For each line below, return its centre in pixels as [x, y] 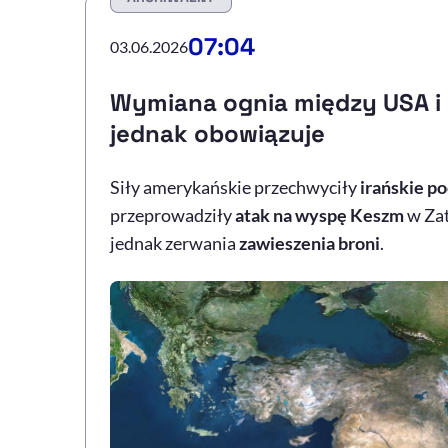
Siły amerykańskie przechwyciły [234, 187]
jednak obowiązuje [217, 134]
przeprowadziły [172, 215]
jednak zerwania [174, 243]
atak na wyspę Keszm [319, 215]
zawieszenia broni [309, 243]
